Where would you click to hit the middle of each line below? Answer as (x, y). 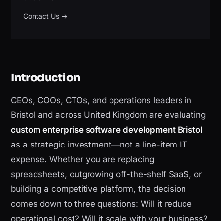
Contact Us (41, 16)
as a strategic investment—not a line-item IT (99, 145)
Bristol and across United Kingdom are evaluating (109, 115)
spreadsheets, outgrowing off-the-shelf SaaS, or (107, 174)
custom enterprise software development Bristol (107, 130)
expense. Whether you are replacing (83, 160)
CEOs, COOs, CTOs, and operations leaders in (101, 100)
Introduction (46, 78)
